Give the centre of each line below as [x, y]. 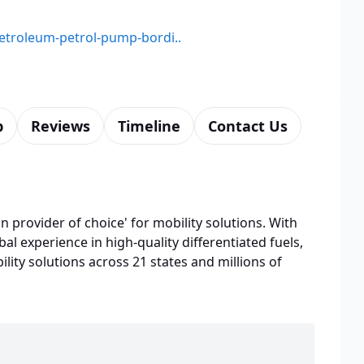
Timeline [149, 126]
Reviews [61, 126]
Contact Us [248, 126]
